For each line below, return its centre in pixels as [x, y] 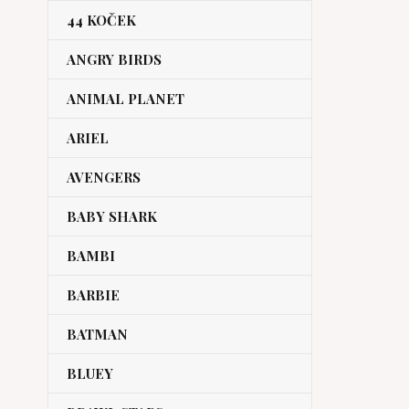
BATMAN [97, 334]
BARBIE [93, 295]
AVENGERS [104, 177]
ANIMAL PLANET [126, 99]
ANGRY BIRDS [114, 59]
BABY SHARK [112, 216]
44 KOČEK [101, 20]
